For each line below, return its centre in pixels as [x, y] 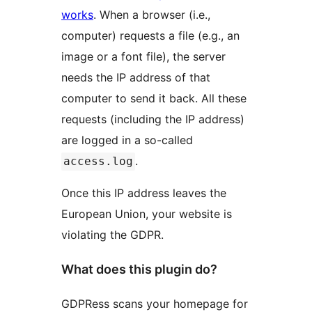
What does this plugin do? [139, 270]
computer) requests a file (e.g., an [150, 36]
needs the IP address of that [136, 78]
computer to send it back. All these [154, 99]
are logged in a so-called [129, 140]
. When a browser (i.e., [152, 15]
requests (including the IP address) [153, 119]
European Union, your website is [147, 214]
